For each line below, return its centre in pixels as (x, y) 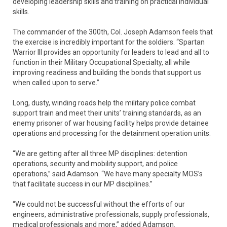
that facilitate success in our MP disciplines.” (83, 184)
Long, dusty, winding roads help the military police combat (104, 103)
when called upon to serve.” (56, 83)
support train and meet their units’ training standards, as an (107, 113)
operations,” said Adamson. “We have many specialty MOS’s (108, 174)
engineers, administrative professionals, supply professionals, (111, 215)
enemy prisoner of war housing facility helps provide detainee (111, 123)
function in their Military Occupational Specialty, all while (101, 63)
